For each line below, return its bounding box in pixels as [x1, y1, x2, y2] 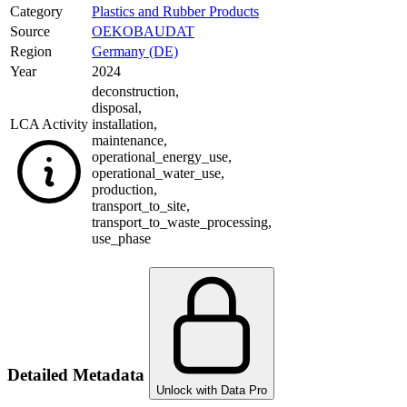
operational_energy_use [92, 149, 228, 165]
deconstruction [92, 84, 175, 100]
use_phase [92, 231, 151, 247]
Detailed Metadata [7, 364, 144, 384]
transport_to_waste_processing [92, 214, 268, 231]
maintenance [92, 133, 164, 149]
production [92, 182, 154, 198]
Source [10, 24, 50, 40]
